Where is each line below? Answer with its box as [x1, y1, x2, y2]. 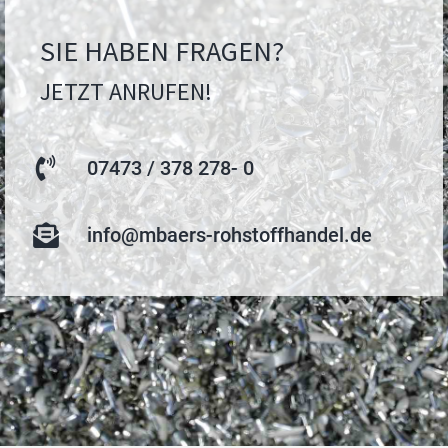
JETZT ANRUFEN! [40, 76, 212, 108]
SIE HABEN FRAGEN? [40, 33, 284, 70]
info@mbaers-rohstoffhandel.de [87, 223, 372, 248]
